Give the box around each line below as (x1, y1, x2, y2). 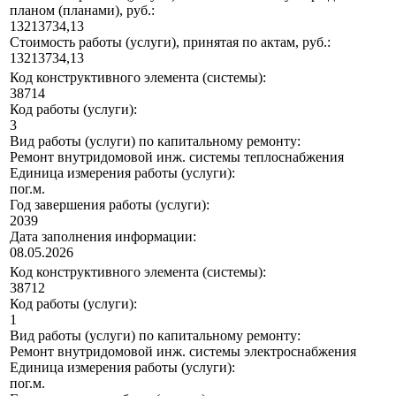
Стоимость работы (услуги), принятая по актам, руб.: (10, 34, 331, 50)
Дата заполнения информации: (10, 229, 196, 245)
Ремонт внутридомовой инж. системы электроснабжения (10, 344, 356, 360)
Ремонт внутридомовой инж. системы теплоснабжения (10, 149, 344, 165)
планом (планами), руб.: (10, 3, 155, 19)
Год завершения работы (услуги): (10, 197, 209, 213)
